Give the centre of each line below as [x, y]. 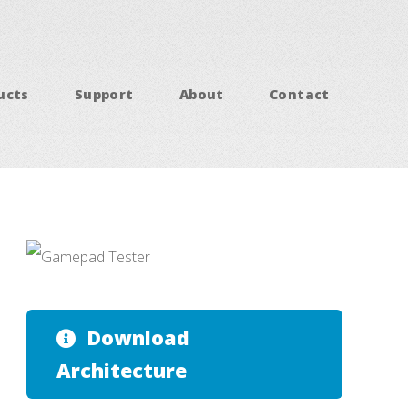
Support [104, 94]
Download [138, 337]
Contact [300, 94]
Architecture [121, 370]
